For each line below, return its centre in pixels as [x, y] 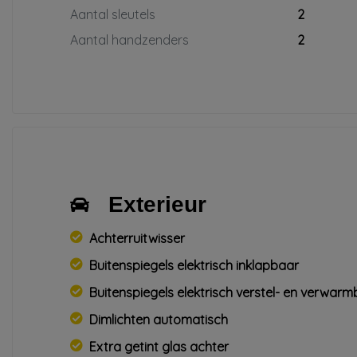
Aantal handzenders [129, 40]
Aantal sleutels [113, 14]
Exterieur [157, 204]
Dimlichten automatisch [159, 320]
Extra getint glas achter [159, 347]
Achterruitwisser [137, 238]
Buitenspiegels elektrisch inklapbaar [194, 265]
